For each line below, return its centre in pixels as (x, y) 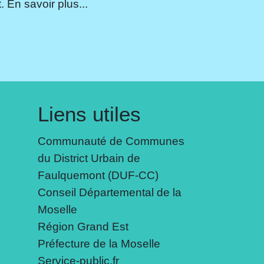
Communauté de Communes (111, 141)
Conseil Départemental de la (109, 192)
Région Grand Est (83, 226)
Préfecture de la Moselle (99, 243)
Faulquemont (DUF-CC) (98, 175)
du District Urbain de (89, 158)
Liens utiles (89, 114)
